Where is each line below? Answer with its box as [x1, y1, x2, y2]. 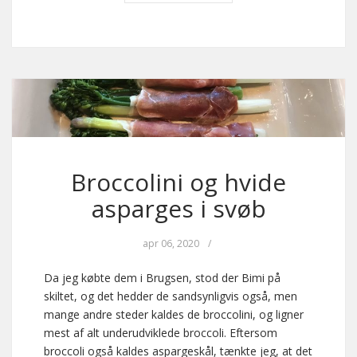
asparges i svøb [91, 191, 266, 225]
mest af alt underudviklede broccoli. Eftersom [44, 324, 277, 340]
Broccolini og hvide [71, 165, 286, 198]
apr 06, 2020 [142, 236, 199, 250]
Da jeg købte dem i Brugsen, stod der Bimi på [44, 269, 280, 285]
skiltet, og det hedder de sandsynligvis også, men [44, 288, 297, 304]
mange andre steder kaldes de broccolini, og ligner [44, 306, 304, 322]
